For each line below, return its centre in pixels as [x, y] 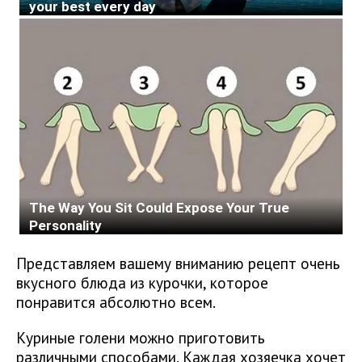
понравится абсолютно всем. [118, 302]
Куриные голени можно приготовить [141, 338]
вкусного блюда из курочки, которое [142, 283]
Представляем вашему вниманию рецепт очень [178, 263]
